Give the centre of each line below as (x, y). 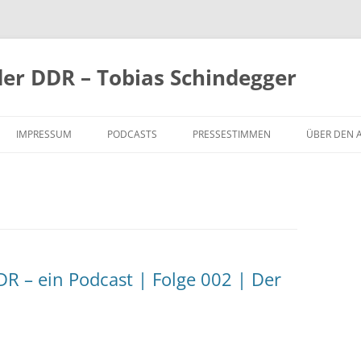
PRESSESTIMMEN (232, 134)
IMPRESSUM (44, 134)
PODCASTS (132, 134)
